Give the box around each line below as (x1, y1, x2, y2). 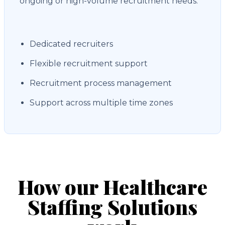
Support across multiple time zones (30, 98, 173, 107)
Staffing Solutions (28, 193, 197, 220)
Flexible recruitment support (30, 59, 148, 68)
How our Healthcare (18, 173, 207, 200)
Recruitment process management (30, 78, 172, 88)
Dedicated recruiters (30, 39, 113, 49)
